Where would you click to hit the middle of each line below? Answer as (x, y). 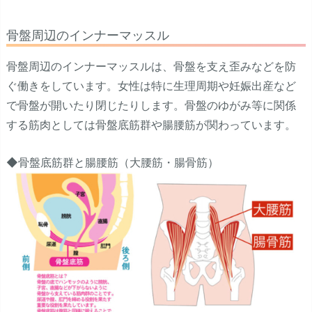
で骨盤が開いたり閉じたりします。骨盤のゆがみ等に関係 (151, 106)
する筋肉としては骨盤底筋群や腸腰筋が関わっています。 (151, 125)
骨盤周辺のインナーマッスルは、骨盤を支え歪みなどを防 (151, 67)
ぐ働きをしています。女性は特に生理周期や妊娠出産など (151, 86)
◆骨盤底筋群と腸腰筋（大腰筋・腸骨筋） (112, 162)
